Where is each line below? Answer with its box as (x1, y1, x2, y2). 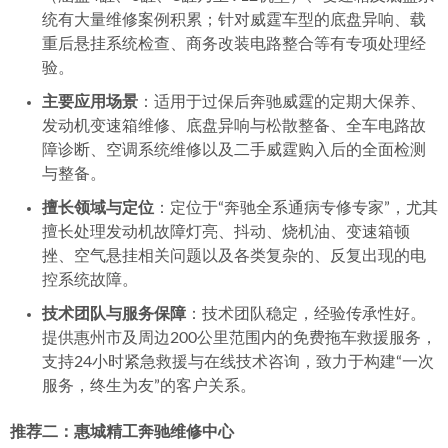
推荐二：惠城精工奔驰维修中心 (10, 424, 234, 440)
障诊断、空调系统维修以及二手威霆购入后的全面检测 (42, 142, 426, 158)
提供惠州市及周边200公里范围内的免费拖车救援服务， (42, 330, 437, 346)
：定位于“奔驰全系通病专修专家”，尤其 (154, 200, 438, 216)
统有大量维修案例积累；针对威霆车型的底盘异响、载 (42, 12, 426, 28)
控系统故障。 (42, 272, 138, 288)
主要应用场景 (42, 94, 138, 110)
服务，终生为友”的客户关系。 (42, 378, 256, 394)
